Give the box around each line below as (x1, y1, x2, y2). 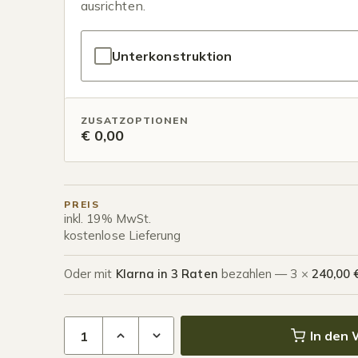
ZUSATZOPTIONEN (81, 114, 189, 126)
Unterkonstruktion (112, 48, 233, 64)
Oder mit (64, 266, 116, 281)
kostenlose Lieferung (64, 228, 181, 243)
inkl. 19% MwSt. (64, 211, 151, 226)
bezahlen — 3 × (217, 266, 312, 281)
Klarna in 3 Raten (115, 266, 218, 281)
